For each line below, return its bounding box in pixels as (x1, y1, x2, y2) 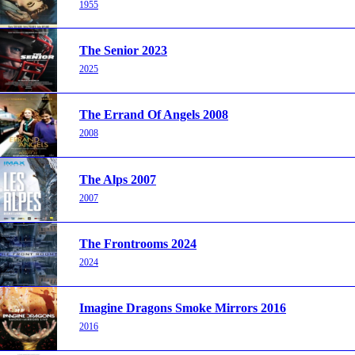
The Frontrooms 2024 (79, 236, 197, 250)
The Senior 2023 (79, 43, 167, 57)
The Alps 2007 (79, 172, 156, 186)
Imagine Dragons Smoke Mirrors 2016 (79, 301, 286, 315)
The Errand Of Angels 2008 (79, 108, 228, 122)
